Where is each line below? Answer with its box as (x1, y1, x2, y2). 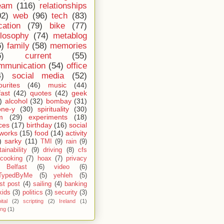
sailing (33, 180, 52, 187)
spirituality (37, 105, 69, 113)
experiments (28, 113, 68, 121)
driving (43, 146, 62, 153)
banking (64, 180, 87, 187)
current (24, 51, 51, 60)
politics (22, 189, 43, 196)
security (54, 189, 77, 196)
